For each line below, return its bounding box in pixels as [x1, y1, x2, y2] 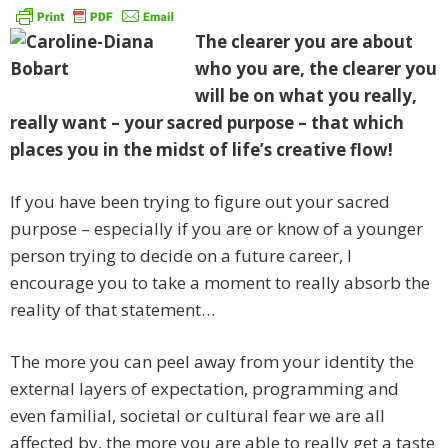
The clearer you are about [195, 30, 413, 54]
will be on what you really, [195, 84, 417, 108]
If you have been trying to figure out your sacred [10, 190, 390, 214]
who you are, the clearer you [195, 57, 437, 81]
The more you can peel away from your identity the [10, 350, 414, 374]
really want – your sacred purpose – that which [10, 111, 404, 135]
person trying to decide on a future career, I [10, 244, 352, 268]
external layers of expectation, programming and [10, 377, 399, 401]
